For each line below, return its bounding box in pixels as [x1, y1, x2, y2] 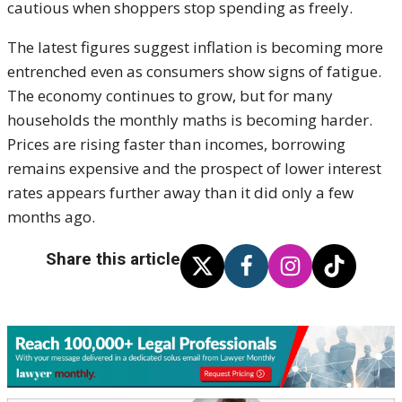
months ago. [7, 206, 95, 228]
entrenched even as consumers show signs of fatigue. [7, 61, 381, 83]
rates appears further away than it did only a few [7, 182, 354, 204]
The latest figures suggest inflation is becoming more [7, 37, 383, 58]
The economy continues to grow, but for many [7, 85, 333, 107]
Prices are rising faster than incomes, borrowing [7, 134, 345, 155]
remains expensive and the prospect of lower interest [7, 158, 381, 179]
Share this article [46, 249, 180, 270]
